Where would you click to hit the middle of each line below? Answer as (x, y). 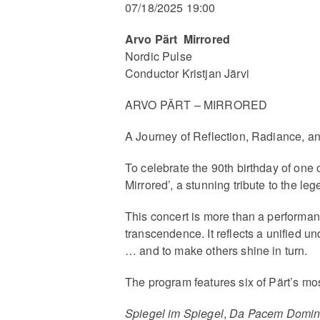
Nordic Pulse (159, 56)
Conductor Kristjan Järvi (187, 73)
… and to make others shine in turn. (216, 250)
